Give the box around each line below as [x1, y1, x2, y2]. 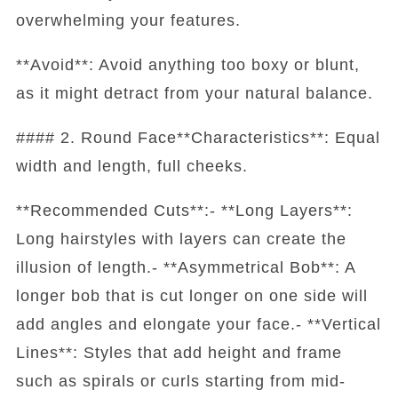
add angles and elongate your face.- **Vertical [15, 314, 381, 333]
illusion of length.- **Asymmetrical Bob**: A [15, 258, 355, 276]
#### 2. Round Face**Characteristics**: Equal [15, 128, 380, 147]
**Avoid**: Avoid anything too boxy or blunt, [15, 55, 360, 74]
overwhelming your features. [15, 11, 241, 29]
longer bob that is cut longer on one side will [15, 286, 368, 305]
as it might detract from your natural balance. [15, 84, 373, 102]
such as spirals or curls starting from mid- [15, 371, 346, 390]
